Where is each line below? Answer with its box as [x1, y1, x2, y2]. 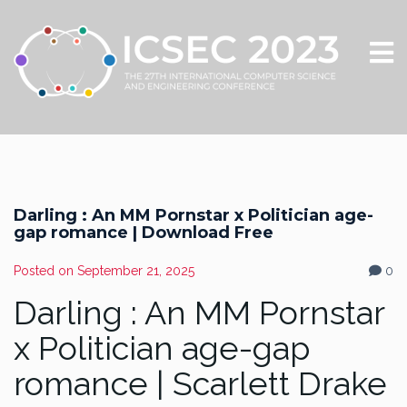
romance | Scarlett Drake [14, 364, 387, 402]
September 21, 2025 [77, 263, 194, 278]
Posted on [14, 263, 77, 278]
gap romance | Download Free [14, 223, 273, 243]
